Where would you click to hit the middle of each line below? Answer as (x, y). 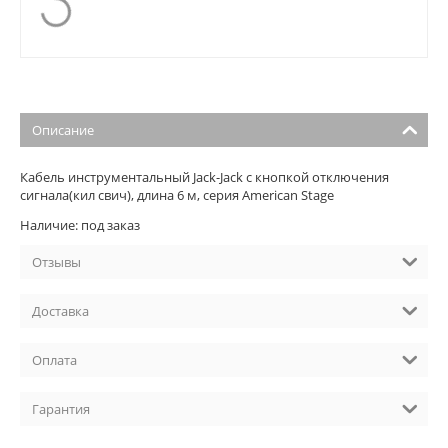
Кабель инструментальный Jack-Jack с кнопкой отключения (204, 176)
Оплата (54, 359)
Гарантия (61, 408)
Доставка (60, 310)
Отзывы (56, 261)
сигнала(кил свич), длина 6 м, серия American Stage (177, 194)
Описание (63, 129)
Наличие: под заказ (80, 224)
